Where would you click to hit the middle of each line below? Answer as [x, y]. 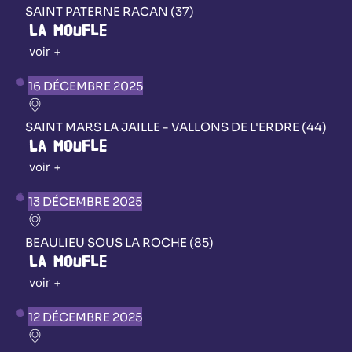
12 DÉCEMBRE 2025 [85, 317]
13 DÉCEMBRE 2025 [85, 201]
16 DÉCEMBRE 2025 [86, 86]
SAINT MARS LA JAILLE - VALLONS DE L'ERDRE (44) [176, 126]
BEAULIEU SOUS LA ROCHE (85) [119, 242]
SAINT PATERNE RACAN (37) [110, 11]
